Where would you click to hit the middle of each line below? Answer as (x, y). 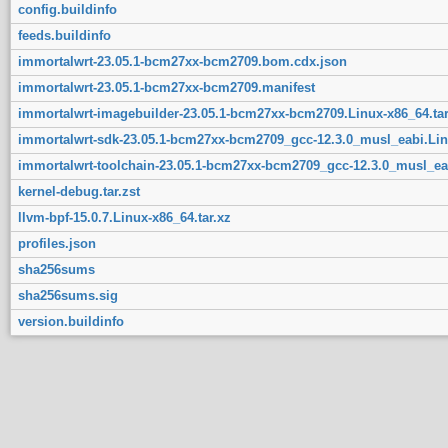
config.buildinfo (67, 10)
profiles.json (56, 244)
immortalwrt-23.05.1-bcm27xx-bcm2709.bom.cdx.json (182, 62)
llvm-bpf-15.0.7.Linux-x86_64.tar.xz (124, 218)
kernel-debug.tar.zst (78, 192)
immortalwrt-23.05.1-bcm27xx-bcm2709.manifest (166, 88)
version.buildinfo (70, 322)
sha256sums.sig (67, 296)
